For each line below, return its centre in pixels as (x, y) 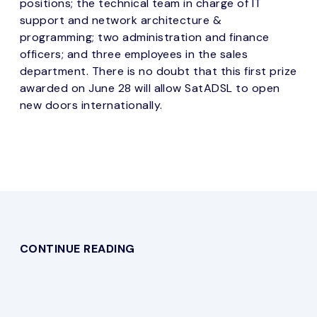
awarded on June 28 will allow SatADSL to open (150, 88)
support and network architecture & (121, 20)
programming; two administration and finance (145, 37)
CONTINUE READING (77, 248)
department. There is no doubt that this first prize (158, 71)
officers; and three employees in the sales (134, 54)
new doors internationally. (91, 105)
